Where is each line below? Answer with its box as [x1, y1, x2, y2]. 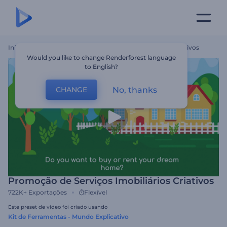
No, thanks [112, 85, 158, 95]
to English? [85, 63, 119, 70]
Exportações [28, 188, 67, 196]
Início [8, 44, 25, 51]
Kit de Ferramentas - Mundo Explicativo [8, 213, 129, 220]
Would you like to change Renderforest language [27, 54, 176, 61]
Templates [28, 44, 60, 51]
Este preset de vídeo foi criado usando [8, 204, 107, 210]
